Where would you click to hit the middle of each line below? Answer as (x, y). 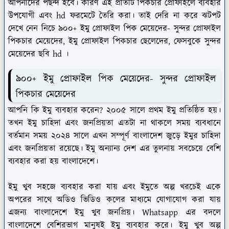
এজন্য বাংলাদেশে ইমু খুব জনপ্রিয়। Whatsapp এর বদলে (114, 213)
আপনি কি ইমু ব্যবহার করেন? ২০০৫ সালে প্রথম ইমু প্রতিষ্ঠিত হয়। (114, 111)
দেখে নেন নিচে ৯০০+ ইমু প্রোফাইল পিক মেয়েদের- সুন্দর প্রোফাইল (114, 28)
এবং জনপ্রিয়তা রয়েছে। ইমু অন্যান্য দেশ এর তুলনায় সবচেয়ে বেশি (114, 149)
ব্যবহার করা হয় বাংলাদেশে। (53, 162)
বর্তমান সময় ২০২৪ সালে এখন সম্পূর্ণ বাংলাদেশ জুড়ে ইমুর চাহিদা (114, 136)
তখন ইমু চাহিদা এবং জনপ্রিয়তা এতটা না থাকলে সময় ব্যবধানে (114, 123)
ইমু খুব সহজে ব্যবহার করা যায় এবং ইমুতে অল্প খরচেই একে (114, 187)
